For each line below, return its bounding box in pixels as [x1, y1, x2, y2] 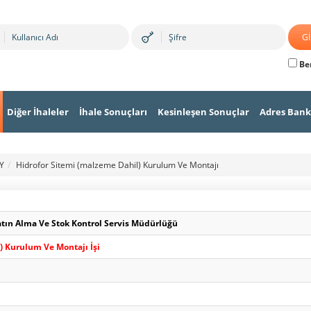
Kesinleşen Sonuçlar [158, 106, 249, 118]
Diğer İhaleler [7, 106, 69, 118]
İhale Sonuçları [79, 106, 147, 118]
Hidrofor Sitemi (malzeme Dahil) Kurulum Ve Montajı [16, 159, 219, 171]
